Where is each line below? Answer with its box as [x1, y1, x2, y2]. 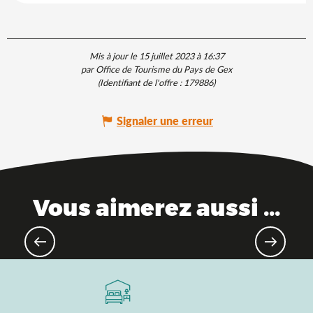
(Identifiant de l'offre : [98, 76, 184, 89]
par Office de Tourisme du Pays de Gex [81, 63, 232, 76]
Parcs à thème [106, 231, 207, 249]
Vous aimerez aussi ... [33, 194, 280, 221]
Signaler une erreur [117, 112, 213, 129]
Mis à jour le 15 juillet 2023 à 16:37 [89, 50, 224, 63]
